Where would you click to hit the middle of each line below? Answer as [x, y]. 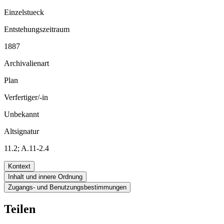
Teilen [20, 209]
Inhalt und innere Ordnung [45, 176]
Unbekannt [21, 114]
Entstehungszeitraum [37, 29]
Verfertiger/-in [26, 97]
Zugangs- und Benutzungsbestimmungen [67, 187]
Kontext [19, 166]
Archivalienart [26, 63]
